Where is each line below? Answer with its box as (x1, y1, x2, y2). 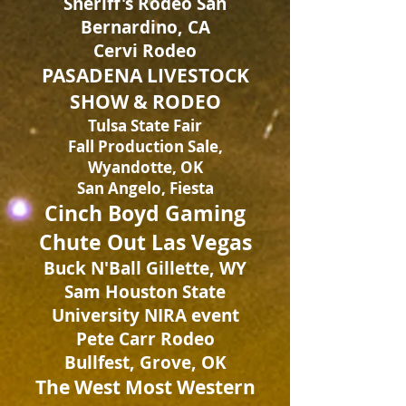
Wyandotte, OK (87, 157, 203, 178)
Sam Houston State (64, 280, 226, 304)
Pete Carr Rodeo (75, 327, 215, 351)
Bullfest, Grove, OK (63, 351, 227, 374)
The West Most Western (34, 374, 256, 401)
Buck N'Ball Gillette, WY (43, 256, 246, 280)
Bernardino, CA (80, 15, 210, 39)
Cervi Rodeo (93, 39, 197, 63)
